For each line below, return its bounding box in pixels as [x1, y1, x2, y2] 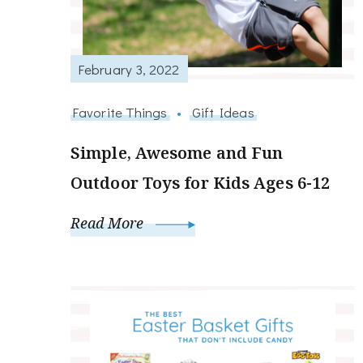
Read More [70, 213, 147, 233]
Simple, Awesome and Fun [70, 142, 284, 164]
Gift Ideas [191, 103, 254, 122]
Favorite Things [73, 103, 168, 122]
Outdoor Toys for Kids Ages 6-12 [70, 172, 331, 194]
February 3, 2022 [79, 59, 180, 78]
